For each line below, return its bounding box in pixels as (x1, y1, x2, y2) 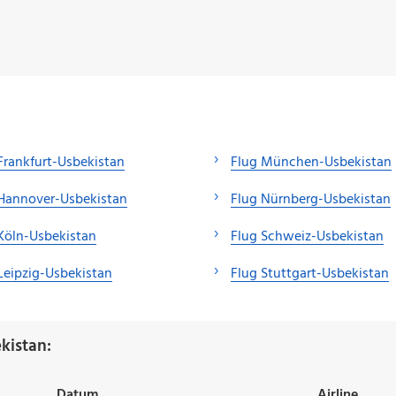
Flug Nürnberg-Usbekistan (231, 187, 391, 211)
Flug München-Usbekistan (231, 150, 392, 174)
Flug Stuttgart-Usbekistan (231, 262, 389, 286)
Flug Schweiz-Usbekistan (231, 225, 384, 248)
